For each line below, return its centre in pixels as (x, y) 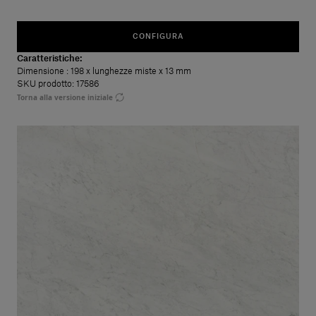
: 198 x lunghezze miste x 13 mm (129, 71)
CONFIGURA (158, 37)
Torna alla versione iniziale (65, 97)
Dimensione (42, 71)
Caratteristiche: (49, 59)
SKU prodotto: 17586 (58, 84)
